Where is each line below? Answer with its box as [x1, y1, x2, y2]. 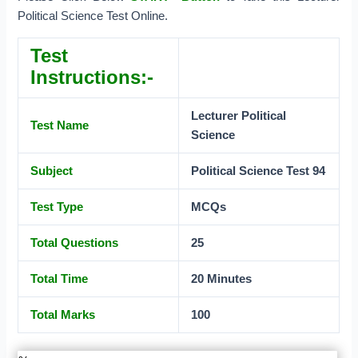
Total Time [30, 272, 89, 285]
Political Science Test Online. [18, 10, 169, 23]
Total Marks [30, 308, 96, 321]
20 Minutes [191, 272, 253, 285]
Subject [30, 164, 74, 177]
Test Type [30, 200, 84, 213]
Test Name [30, 118, 89, 132]
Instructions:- [30, 66, 154, 88]
